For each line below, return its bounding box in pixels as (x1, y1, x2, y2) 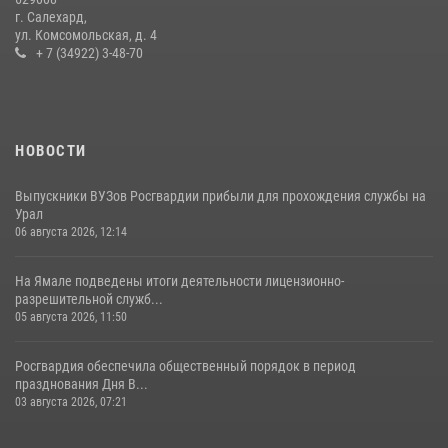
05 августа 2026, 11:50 (15, 309, 127, 324)
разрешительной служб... (15, 290, 163, 307)
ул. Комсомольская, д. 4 (15, 26, 157, 43)
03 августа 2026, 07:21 (15, 394, 127, 409)
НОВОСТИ (15, 141, 87, 160)
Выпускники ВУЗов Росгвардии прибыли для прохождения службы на (15, 187, 426, 204)
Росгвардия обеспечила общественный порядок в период (15, 357, 356, 374)
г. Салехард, (15, 8, 87, 25)
